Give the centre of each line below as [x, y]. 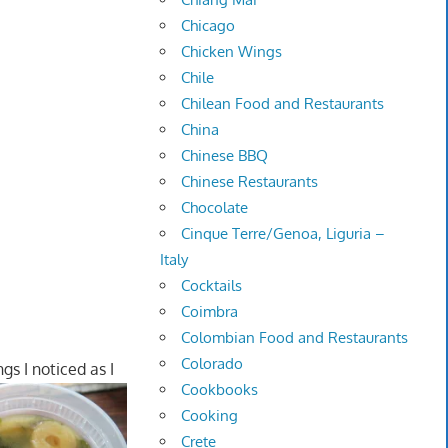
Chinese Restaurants [250, 182]
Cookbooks [220, 390]
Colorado [212, 364]
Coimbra [210, 312]
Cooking [210, 416]
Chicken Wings [232, 52]
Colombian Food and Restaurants [295, 338]
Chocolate [215, 208]
